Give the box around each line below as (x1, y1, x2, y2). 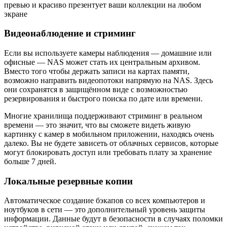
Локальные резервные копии (4, 175, 133, 186)
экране (4, 9, 27, 18)
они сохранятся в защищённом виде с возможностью (4, 85, 187, 94)
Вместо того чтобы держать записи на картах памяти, (4, 67, 190, 75)
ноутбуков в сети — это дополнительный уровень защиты (4, 205, 205, 214)
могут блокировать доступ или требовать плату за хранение (4, 148, 212, 157)
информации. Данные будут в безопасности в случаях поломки (4, 214, 223, 223)
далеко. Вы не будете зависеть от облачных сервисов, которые (4, 139, 218, 147)
